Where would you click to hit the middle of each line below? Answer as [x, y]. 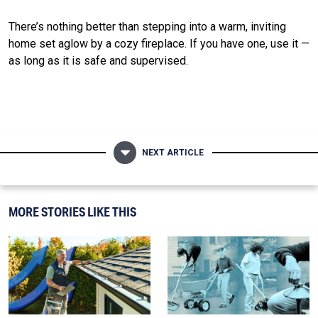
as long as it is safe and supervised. [98, 60]
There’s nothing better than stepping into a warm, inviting [147, 26]
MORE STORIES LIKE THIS [72, 212]
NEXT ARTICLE [173, 152]
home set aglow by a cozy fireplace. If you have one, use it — [159, 43]
